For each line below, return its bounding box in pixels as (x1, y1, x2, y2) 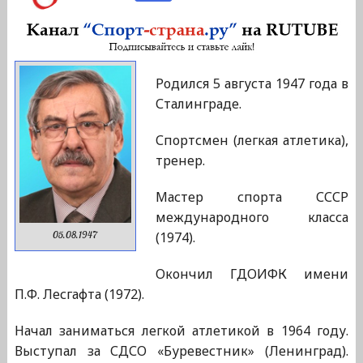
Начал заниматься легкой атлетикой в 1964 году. (14, 322, 349, 340)
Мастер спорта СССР (155, 188, 349, 207)
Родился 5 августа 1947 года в (155, 75, 349, 93)
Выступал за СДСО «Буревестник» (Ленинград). (14, 342, 349, 361)
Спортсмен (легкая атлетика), (155, 131, 349, 150)
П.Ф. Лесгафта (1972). (14, 285, 144, 304)
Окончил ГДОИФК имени (155, 265, 349, 284)
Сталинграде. (155, 95, 241, 113)
